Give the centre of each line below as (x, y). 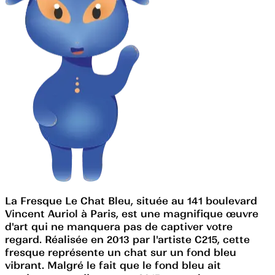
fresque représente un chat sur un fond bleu (121, 252)
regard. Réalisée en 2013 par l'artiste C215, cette (127, 239)
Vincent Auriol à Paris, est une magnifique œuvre (132, 213)
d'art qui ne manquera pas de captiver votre (119, 226)
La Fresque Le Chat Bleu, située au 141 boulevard (131, 200)
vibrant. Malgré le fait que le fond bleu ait (113, 265)
